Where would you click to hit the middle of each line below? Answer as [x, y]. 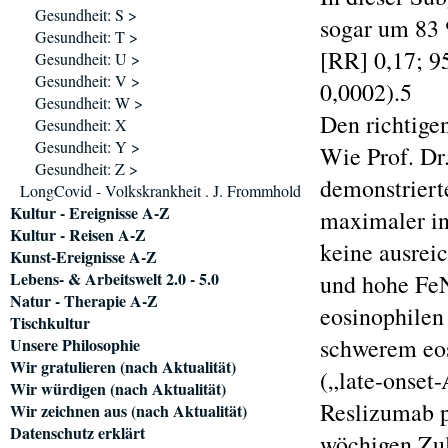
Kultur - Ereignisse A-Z [90, 212]
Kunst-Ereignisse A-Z [83, 256]
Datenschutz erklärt [77, 432]
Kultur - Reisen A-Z [78, 234]
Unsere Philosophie [75, 344]
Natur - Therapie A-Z [84, 300]
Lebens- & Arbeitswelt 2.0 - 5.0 [114, 278]
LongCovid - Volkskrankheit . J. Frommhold [160, 190]
